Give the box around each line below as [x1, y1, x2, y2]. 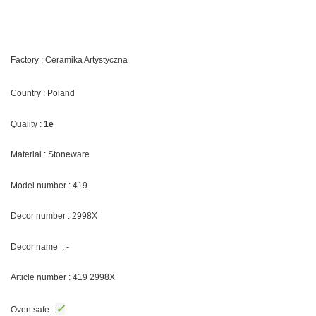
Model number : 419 [11, 180, 87, 190]
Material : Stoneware [11, 150, 90, 160]
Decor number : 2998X [11, 211, 97, 221]
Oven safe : [11, 304, 56, 315]
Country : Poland [11, 88, 75, 99]
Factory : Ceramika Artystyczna [11, 54, 128, 65]
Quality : [11, 119, 44, 129]
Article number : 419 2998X [11, 272, 115, 283]
